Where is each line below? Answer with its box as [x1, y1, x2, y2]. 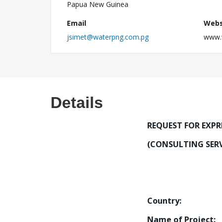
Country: [147, 195, 181, 206]
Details [51, 94, 103, 111]
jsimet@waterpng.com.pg [67, 32, 149, 42]
